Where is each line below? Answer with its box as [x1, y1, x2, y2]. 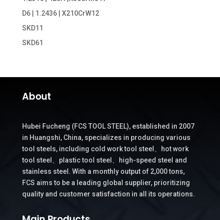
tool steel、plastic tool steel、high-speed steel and [22, 156, 187, 165]
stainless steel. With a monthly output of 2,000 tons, [22, 167, 185, 176]
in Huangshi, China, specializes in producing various [22, 134, 191, 142]
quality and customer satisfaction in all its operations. [22, 190, 195, 198]
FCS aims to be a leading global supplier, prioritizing [22, 179, 190, 187]
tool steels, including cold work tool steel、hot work [22, 145, 189, 153]
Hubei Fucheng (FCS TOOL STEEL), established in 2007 [22, 122, 194, 131]
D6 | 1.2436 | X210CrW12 [22, 9, 99, 18]
